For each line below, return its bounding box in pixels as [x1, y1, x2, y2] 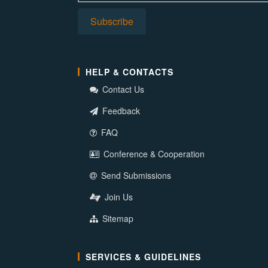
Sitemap [100, 212, 133, 224]
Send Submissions [99, 169, 171, 181]
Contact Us [100, 83, 144, 95]
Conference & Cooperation [101, 147, 205, 160]
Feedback [100, 104, 140, 117]
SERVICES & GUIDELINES [86, 250, 201, 263]
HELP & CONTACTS [86, 65, 173, 78]
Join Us [102, 190, 133, 203]
